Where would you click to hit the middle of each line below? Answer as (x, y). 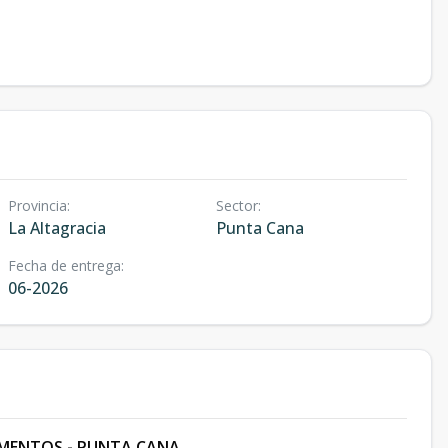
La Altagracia (57, 228)
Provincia (37, 205)
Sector (236, 205)
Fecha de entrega (64, 265)
